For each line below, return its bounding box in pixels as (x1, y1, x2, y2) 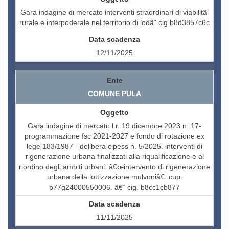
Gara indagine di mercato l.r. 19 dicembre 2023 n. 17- (28, 122, 201, 130)
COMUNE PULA (88, 89, 141, 98)
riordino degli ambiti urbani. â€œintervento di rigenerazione (19, 163, 210, 171)
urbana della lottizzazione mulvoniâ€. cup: (47, 173, 182, 181)
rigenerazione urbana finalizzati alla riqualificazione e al (25, 152, 204, 161)
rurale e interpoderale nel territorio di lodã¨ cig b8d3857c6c (19, 18, 210, 27)
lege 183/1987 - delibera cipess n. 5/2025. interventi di (27, 142, 202, 151)
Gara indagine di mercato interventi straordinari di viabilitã (20, 8, 209, 17)
